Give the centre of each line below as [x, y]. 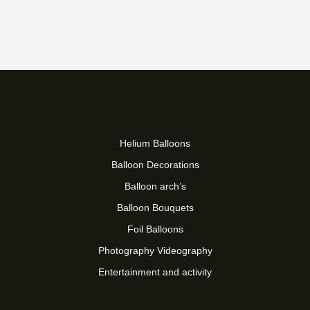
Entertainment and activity [155, 272]
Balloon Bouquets [155, 207]
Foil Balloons [155, 229]
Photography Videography [155, 250]
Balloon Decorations [155, 164]
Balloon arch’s [155, 186]
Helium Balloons [155, 143]
